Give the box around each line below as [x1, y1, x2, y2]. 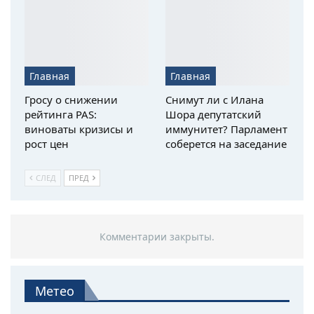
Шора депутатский [165, 107, 261, 122]
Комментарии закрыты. [100, 230, 214, 244]
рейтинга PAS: [25, 107, 97, 122]
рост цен [25, 137, 69, 151]
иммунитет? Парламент [165, 122, 287, 137]
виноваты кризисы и [25, 122, 133, 137]
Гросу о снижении [25, 93, 118, 107]
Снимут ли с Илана [165, 93, 264, 107]
